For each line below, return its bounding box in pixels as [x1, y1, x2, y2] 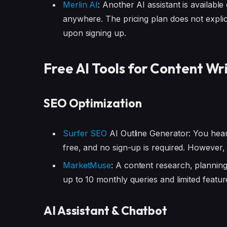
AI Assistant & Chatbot [43, 203, 168, 218]
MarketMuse [62, 160, 111, 171]
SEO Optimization [43, 95, 142, 110]
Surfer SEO [62, 128, 107, 139]
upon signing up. [62, 28, 126, 39]
